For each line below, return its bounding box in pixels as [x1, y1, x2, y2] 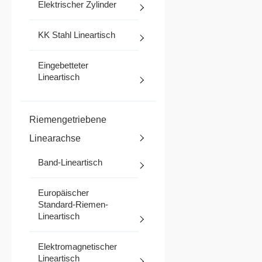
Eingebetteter [38, 60, 88, 71]
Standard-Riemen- [38, 199, 108, 210]
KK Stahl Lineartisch [38, 30, 115, 40]
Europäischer [38, 188, 89, 198]
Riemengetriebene [29, 115, 106, 125]
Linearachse [29, 133, 81, 144]
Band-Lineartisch [38, 157, 102, 168]
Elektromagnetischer [38, 242, 117, 252]
